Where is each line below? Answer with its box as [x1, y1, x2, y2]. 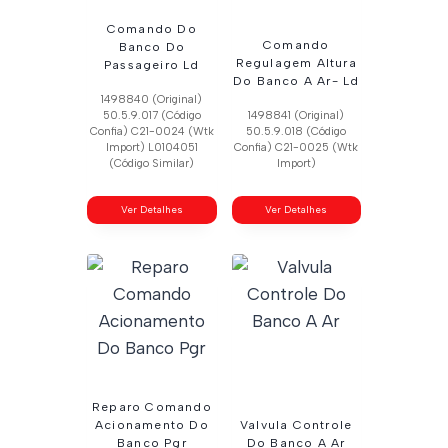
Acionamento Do [94, 417, 209, 432]
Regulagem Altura [235, 55, 357, 70]
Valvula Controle [240, 417, 353, 432]
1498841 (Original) [248, 108, 345, 122]
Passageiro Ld [104, 57, 200, 72]
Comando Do [106, 21, 197, 36]
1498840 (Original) [101, 92, 203, 106]
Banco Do [118, 39, 186, 54]
